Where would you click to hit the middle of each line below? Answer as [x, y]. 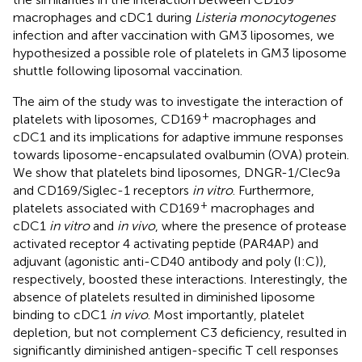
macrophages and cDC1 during [104, 17]
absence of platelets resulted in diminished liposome [164, 297]
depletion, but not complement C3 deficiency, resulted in [180, 332]
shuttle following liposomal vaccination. [128, 70]
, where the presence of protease [251, 225]
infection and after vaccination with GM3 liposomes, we [174, 35]
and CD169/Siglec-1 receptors [103, 190]
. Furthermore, [274, 190]
